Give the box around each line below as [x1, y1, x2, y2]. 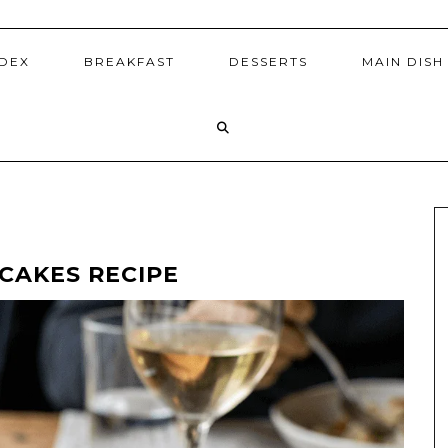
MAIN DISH [362, 54, 444, 70]
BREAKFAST [84, 54, 175, 70]
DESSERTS [229, 54, 308, 70]
